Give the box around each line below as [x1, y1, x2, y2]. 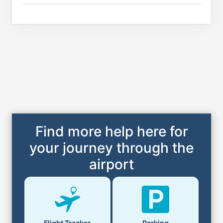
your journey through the [29, 139, 194, 157]
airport [89, 156, 134, 173]
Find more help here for [35, 123, 188, 140]
